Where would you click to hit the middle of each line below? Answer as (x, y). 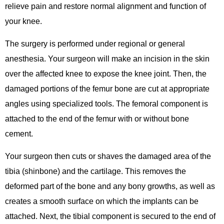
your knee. (23, 21)
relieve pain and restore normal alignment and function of (105, 6)
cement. (20, 133)
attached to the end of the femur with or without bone (97, 118)
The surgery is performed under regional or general (95, 43)
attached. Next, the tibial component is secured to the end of (110, 216)
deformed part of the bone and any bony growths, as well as (110, 186)
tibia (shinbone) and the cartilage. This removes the (95, 171)
